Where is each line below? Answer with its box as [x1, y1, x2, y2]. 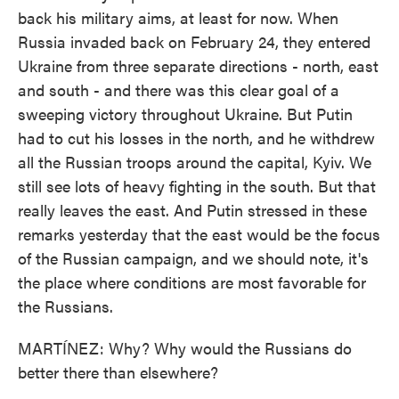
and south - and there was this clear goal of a [18, 78, 339, 101]
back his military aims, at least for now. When [18, 6, 338, 28]
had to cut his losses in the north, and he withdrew [18, 126, 375, 149]
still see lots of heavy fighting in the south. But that [18, 175, 376, 197]
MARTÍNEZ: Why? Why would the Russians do [18, 337, 352, 359]
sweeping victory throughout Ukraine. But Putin [18, 102, 353, 125]
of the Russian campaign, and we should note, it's [18, 247, 369, 269]
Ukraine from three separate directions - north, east [18, 54, 379, 77]
